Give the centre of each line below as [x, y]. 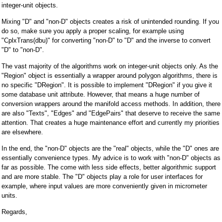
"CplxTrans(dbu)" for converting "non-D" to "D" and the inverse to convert [106, 40]
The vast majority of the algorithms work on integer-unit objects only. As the [110, 66]
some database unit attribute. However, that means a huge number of [101, 94]
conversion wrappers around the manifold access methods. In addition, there [111, 104]
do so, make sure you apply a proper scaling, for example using [93, 31]
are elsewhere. [22, 132]
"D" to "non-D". [23, 50]
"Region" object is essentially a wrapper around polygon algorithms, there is [110, 75]
